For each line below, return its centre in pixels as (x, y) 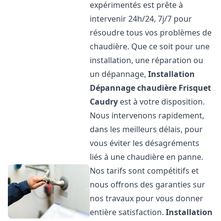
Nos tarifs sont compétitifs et (145, 171)
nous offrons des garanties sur (148, 184)
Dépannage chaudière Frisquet (151, 88)
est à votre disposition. (162, 102)
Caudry (104, 102)
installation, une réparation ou (147, 60)
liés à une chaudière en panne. (147, 157)
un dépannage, (119, 74)
